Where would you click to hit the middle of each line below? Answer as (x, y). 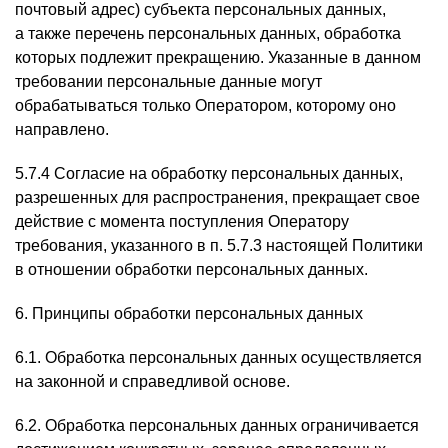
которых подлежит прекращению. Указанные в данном (218, 57)
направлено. (62, 129)
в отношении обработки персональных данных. (191, 269)
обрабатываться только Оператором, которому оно (205, 105)
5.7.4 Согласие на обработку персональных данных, (209, 173)
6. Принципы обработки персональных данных (189, 313)
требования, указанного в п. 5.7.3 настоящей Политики (219, 245)
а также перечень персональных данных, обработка (208, 33)
